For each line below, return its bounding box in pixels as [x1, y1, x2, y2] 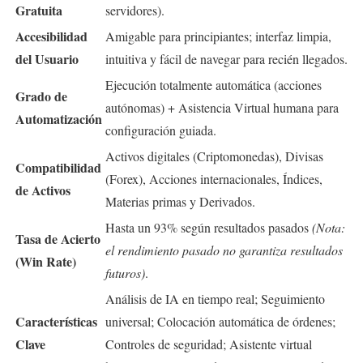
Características [15, 311, 97, 331]
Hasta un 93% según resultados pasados [105, 218, 312, 236]
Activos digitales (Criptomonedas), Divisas [105, 147, 323, 164]
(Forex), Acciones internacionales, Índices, [105, 169, 322, 187]
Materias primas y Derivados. [105, 192, 255, 210]
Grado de [15, 86, 67, 105]
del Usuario [15, 49, 79, 68]
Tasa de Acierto [15, 228, 100, 248]
